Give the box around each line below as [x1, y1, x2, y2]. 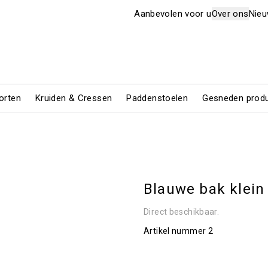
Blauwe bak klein [144, 181, 265, 197]
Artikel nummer [144, 226, 206, 236]
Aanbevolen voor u [134, 8, 212, 19]
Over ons [211, 8, 249, 19]
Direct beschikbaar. [144, 207, 220, 217]
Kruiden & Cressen [35, 93, 112, 103]
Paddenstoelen [126, 93, 188, 103]
